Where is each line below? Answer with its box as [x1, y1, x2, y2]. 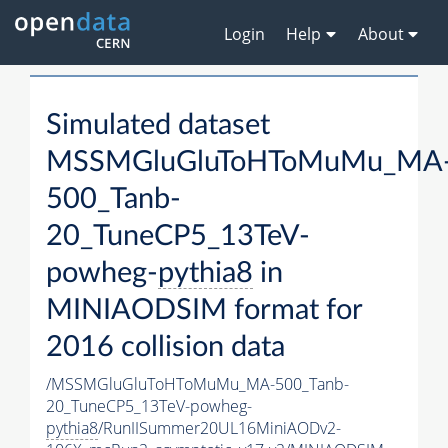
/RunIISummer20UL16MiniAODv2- [98, 417, 341, 440]
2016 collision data [46, 333, 285, 363]
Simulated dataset [46, 111, 270, 141]
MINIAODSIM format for [46, 296, 362, 326]
